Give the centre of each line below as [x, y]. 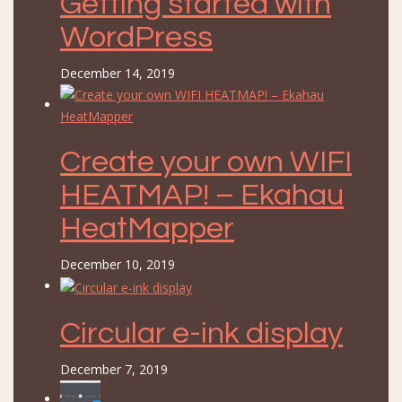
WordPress [136, 38]
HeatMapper [147, 229]
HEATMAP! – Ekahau [202, 196]
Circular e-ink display [201, 333]
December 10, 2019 [118, 265]
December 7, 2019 [114, 369]
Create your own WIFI [206, 162]
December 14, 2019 [118, 74]
